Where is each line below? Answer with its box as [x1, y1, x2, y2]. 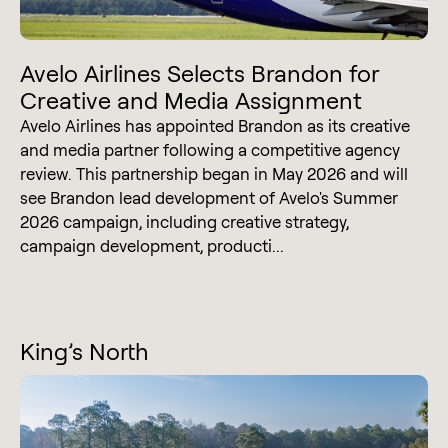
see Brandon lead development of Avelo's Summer [20, 186, 398, 208]
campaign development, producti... [20, 234, 284, 256]
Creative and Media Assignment [20, 84, 362, 115]
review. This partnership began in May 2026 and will [20, 162, 408, 184]
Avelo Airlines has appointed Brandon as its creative [20, 114, 410, 136]
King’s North [20, 335, 149, 366]
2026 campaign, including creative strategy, [20, 210, 349, 232]
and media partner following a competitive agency [20, 138, 400, 160]
